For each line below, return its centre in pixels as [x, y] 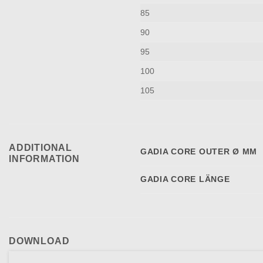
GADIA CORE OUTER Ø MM [199, 151]
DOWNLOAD [39, 241]
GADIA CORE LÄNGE [185, 179]
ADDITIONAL [41, 147]
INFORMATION [44, 159]
